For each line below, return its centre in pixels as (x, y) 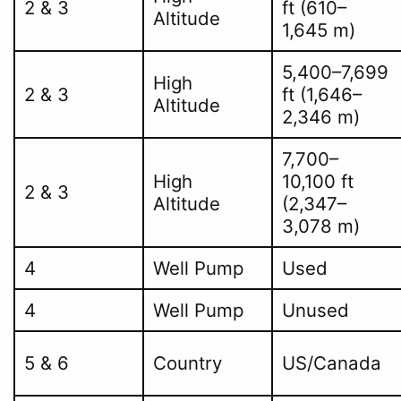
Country (187, 363)
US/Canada (331, 363)
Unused (315, 311)
